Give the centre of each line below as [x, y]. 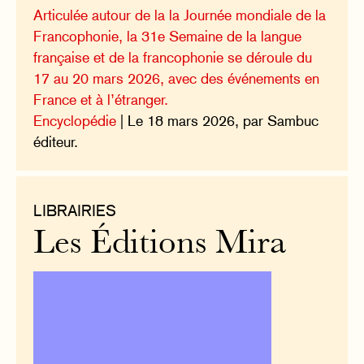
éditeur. [56, 142]
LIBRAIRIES [75, 211]
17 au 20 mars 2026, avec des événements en [177, 79]
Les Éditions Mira [160, 245]
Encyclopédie [75, 121]
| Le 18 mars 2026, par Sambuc [218, 121]
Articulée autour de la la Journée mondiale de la [180, 15]
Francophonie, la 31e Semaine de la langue [168, 37]
